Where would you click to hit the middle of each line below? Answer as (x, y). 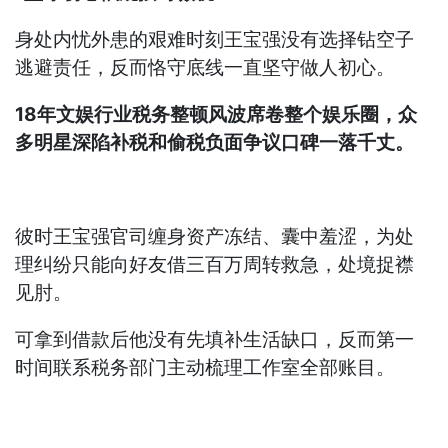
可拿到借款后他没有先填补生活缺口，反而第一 (215, 340)
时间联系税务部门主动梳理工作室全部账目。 (205, 368)
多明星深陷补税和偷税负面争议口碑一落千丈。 (215, 143)
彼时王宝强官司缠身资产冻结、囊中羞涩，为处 (215, 237)
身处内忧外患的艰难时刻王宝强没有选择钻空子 (215, 40)
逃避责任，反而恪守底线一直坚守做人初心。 (205, 68)
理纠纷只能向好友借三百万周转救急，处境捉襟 (215, 265)
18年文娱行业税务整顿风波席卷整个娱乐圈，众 (216, 115)
